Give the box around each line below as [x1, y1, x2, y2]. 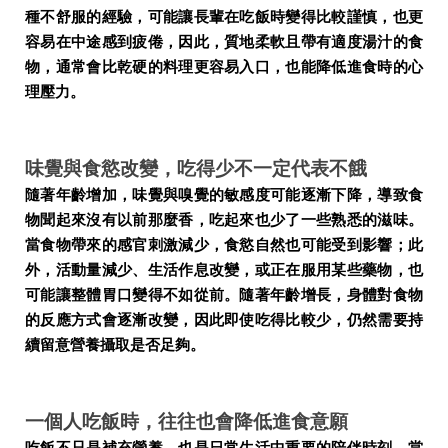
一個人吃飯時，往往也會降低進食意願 [25, 410, 348, 434]
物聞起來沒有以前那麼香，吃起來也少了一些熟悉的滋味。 [25, 211, 423, 230]
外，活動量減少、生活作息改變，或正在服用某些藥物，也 [25, 261, 423, 280]
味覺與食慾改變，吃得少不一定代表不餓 [25, 157, 367, 181]
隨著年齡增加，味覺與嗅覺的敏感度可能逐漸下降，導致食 [25, 186, 423, 205]
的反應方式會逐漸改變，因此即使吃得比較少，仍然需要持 [25, 311, 423, 330]
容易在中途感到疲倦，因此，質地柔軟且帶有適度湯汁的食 [25, 33, 423, 52]
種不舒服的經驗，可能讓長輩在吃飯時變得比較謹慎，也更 [25, 8, 423, 27]
